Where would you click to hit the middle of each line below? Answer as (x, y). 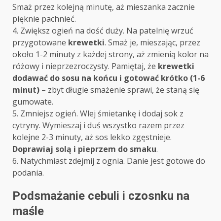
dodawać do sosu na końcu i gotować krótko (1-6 (109, 78)
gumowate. (33, 102)
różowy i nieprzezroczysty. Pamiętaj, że (85, 66)
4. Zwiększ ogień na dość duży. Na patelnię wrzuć (103, 31)
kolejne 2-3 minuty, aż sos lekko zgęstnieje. (92, 137)
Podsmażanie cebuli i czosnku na (101, 196)
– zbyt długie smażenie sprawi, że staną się (119, 90)
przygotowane (40, 43)
